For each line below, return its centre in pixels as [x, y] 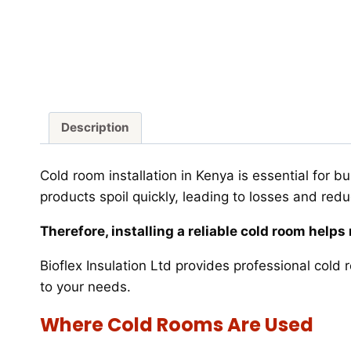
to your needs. [85, 287]
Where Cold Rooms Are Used [177, 325]
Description [95, 128]
